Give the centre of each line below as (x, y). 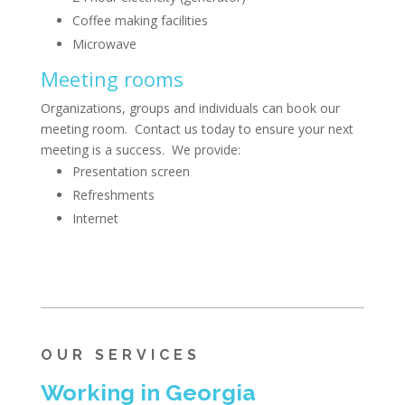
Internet (95, 218)
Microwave (104, 43)
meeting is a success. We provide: (140, 149)
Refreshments (113, 194)
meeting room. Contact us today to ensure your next (197, 128)
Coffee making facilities (140, 20)
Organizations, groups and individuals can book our (190, 108)
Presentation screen (131, 171)
